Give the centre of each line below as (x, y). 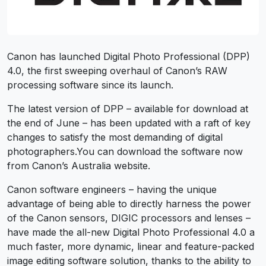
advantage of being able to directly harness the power (129, 204)
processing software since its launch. (90, 85)
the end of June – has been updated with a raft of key (129, 123)
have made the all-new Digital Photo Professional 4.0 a (131, 232)
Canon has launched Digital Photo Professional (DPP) (129, 57)
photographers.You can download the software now (125, 152)
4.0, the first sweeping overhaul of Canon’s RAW (117, 71)
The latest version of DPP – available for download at (128, 109)
